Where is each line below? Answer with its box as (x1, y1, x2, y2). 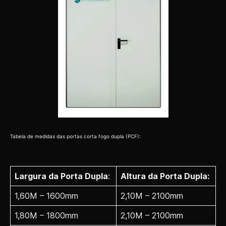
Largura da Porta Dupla (15, 171, 108, 182)
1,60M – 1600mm (15, 191, 78, 201)
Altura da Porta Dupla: (121, 171, 209, 182)
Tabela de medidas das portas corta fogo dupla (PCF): (10, 133, 141, 139)
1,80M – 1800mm (15, 210, 78, 221)
